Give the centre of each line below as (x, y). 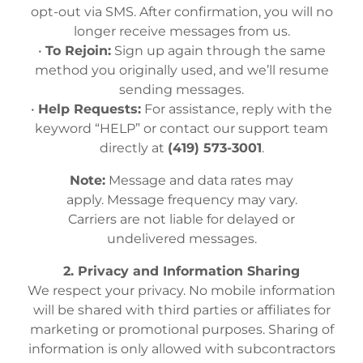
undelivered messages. (181, 239)
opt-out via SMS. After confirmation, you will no (181, 12)
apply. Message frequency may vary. (181, 200)
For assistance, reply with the (237, 109)
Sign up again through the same (218, 51)
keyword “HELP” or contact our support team (181, 128)
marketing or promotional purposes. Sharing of (181, 329)
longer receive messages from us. (181, 31)
